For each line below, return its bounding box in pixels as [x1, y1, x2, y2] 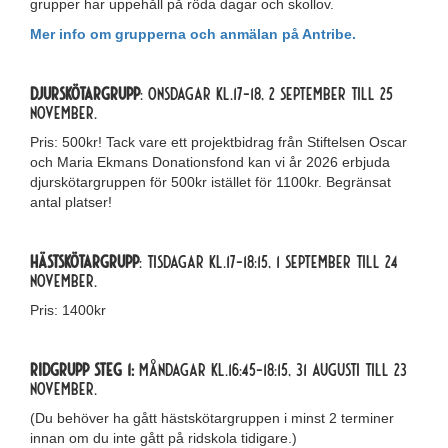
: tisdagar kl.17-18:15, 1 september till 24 [139, 250, 398, 272]
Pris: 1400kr [30, 302, 106, 318]
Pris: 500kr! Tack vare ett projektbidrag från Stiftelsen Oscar [30, 134, 407, 150]
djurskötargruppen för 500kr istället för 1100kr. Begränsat [30, 174, 391, 190]
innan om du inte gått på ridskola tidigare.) [30, 430, 297, 446]
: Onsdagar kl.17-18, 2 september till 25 [140, 82, 393, 104]
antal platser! [30, 194, 112, 210]
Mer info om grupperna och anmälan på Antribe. [30, 26, 356, 42]
